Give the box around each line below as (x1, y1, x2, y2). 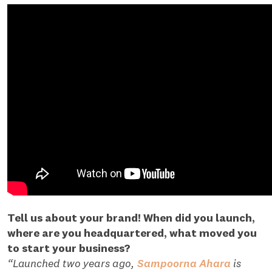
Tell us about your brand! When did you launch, (7, 211, 255, 225)
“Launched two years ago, (7, 256, 137, 271)
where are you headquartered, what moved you (7, 226, 257, 240)
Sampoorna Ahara (137, 256, 231, 271)
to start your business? (7, 241, 130, 256)
